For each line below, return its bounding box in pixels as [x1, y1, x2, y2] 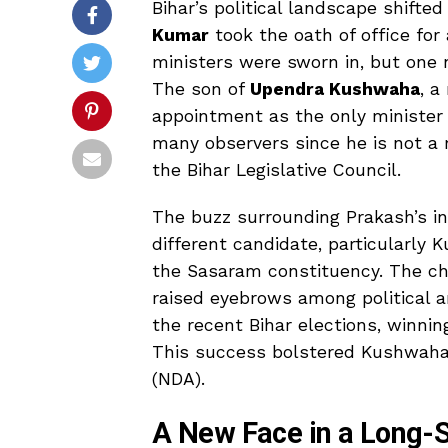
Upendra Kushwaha [250, 78, 420, 99]
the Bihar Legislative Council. [152, 159, 401, 180]
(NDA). [152, 368, 205, 389]
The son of [152, 78, 250, 99]
